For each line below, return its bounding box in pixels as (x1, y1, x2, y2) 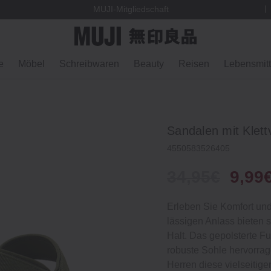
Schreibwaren (59, 59, 119, 69)
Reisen (178, 59, 209, 69)
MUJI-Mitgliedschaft (93, 4, 169, 15)
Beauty (133, 59, 164, 69)
